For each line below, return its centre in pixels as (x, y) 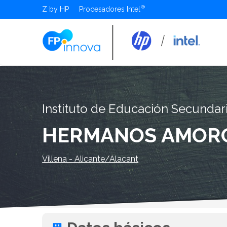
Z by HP (56, 9)
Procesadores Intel (110, 9)
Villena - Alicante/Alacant (90, 159)
